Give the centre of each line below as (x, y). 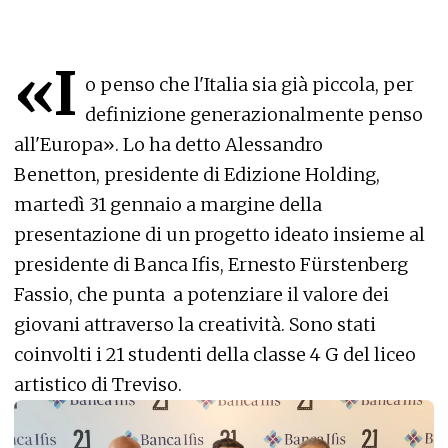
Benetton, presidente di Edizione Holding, (197, 174)
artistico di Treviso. (100, 384)
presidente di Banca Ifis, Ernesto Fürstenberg (211, 264)
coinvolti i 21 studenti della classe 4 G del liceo (215, 354)
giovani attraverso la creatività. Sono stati (195, 324)
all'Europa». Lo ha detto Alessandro (168, 144)
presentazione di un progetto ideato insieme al (219, 234)
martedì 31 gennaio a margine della (168, 204)
